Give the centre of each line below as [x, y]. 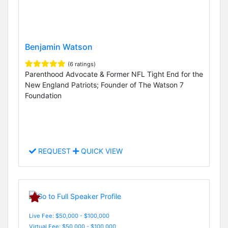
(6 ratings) [82, 64]
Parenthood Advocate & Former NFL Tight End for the [114, 74]
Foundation [43, 96]
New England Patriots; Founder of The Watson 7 [104, 85]
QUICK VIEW [101, 151]
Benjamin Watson [59, 47]
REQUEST [54, 151]
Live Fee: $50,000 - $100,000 [69, 216]
